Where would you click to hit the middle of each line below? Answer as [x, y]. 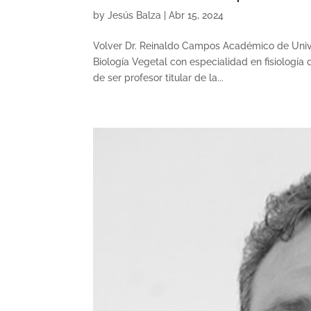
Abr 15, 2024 [196, 15]
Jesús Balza [135, 15]
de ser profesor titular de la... [159, 77]
